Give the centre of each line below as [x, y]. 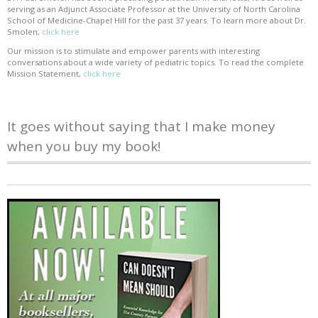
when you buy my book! [84, 146]
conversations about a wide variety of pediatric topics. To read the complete [155, 62]
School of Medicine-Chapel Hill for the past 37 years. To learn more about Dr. [157, 21]
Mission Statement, [45, 74]
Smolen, [24, 32]
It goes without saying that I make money [141, 126]
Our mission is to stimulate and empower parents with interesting [133, 51]
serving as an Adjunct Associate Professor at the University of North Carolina [154, 9]
